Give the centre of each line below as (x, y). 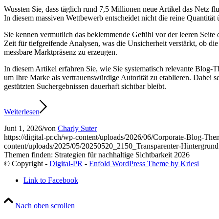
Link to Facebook (51, 180)
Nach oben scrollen (45, 205)
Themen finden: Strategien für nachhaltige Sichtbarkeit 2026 (97, 154)
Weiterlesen (22, 111)
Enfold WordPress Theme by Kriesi (144, 163)
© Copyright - (27, 163)
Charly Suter (77, 128)
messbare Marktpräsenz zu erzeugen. (61, 52)
